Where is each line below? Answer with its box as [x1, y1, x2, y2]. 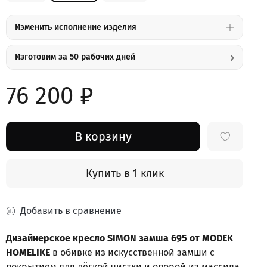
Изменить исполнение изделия [15, 22, 137, 33]
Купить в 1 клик [85, 166, 164, 180]
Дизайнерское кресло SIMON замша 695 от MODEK [6, 232, 234, 244]
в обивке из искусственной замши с [52, 246, 215, 258]
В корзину [74, 129, 132, 144]
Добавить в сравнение [20, 204, 122, 216]
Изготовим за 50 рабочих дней [15, 52, 136, 63]
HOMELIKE [6, 246, 53, 258]
